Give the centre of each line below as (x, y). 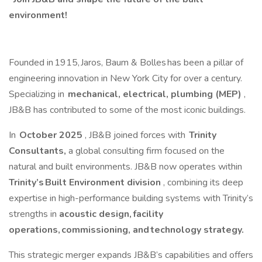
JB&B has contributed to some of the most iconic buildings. (128, 110)
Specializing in (37, 94)
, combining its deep (203, 182)
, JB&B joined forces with (135, 135)
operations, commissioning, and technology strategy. (127, 230)
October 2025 (50, 135)
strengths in (34, 214)
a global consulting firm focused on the (146, 151)
